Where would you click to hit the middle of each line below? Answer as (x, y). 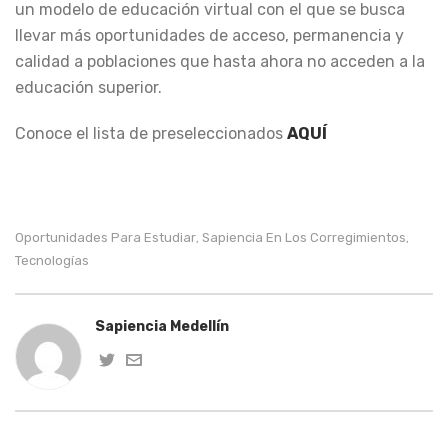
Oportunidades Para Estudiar (105, 237)
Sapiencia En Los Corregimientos (304, 237)
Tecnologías (52, 260)
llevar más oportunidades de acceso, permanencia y (209, 35)
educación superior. (88, 87)
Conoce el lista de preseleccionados (151, 133)
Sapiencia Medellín (162, 326)
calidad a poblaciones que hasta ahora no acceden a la (220, 61)
